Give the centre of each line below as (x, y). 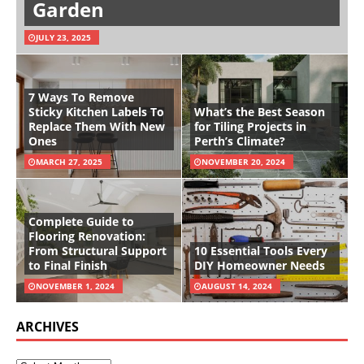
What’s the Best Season (260, 111)
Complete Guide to (81, 221)
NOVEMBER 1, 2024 (75, 286)
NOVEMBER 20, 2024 (243, 161)
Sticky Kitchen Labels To (96, 111)
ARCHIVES (48, 326)
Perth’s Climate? (240, 141)
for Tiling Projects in (250, 126)
